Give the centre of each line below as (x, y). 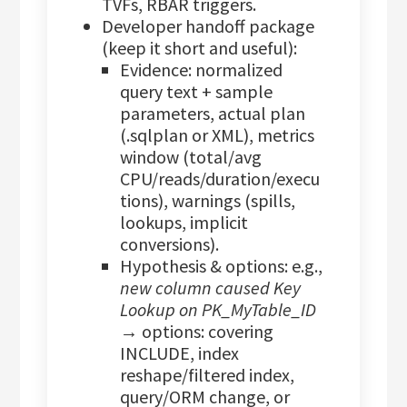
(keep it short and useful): (200, 48)
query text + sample (197, 92)
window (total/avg (191, 157)
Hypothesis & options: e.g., (222, 266)
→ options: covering (197, 332)
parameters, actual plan (213, 114)
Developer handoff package (208, 26)
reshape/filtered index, (208, 375)
